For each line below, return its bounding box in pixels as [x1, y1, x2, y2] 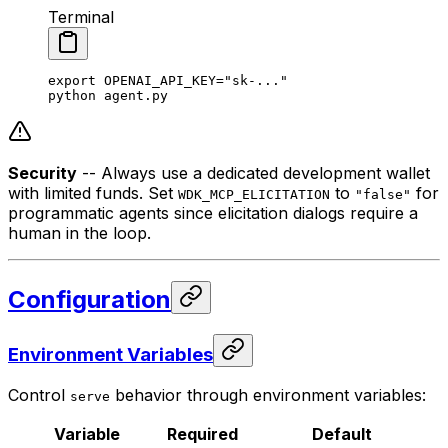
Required [167, 424, 238, 445]
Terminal [48, 6, 114, 27]
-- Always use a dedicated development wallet [77, 162, 430, 183]
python [48, 87, 96, 103]
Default [312, 424, 372, 445]
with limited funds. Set [8, 182, 178, 203]
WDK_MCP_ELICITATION [178, 186, 330, 202]
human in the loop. [8, 222, 151, 243]
